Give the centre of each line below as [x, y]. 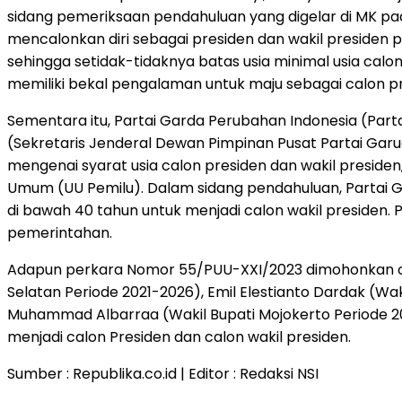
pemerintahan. [60, 232]
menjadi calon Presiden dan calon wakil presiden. [179, 336]
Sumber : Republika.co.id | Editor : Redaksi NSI [163, 373]
